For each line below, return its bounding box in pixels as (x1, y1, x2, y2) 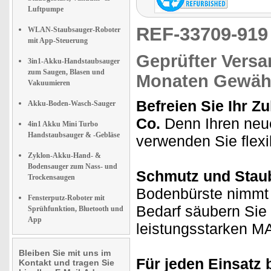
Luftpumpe (28, 5, 64, 13)
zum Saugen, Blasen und (28, 68, 105, 76)
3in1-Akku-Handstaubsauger (28, 57, 120, 65)
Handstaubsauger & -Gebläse (28, 131, 120, 139)
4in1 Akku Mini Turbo (28, 120, 98, 128)
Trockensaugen (28, 173, 75, 181)
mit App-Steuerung (28, 36, 88, 45)
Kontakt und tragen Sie (19, 258, 114, 267)
